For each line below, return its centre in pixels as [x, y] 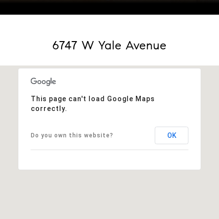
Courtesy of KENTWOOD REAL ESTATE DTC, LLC [86, 11]
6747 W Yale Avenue [109, 45]
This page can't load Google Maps [93, 99]
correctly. [49, 108]
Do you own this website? [72, 135]
